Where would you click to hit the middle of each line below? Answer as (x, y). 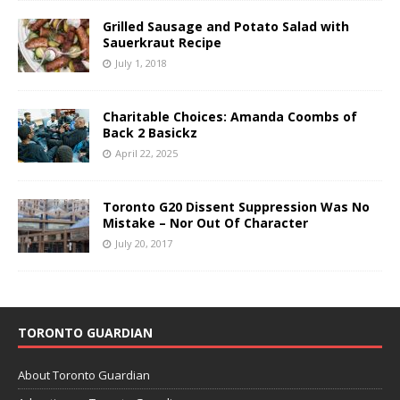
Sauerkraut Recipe (162, 42)
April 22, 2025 (146, 153)
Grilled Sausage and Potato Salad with (226, 26)
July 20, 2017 (144, 243)
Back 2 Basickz (150, 132)
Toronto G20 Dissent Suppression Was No (236, 206)
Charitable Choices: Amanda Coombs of (230, 116)
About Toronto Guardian (84, 375)
